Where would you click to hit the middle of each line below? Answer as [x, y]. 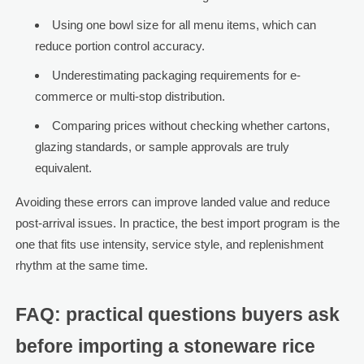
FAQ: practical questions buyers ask [177, 315]
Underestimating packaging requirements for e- [176, 76]
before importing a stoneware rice [165, 347]
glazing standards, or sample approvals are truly [162, 147]
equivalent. [63, 168]
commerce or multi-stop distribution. [130, 97]
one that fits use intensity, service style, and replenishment [169, 245]
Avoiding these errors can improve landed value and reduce [172, 202]
